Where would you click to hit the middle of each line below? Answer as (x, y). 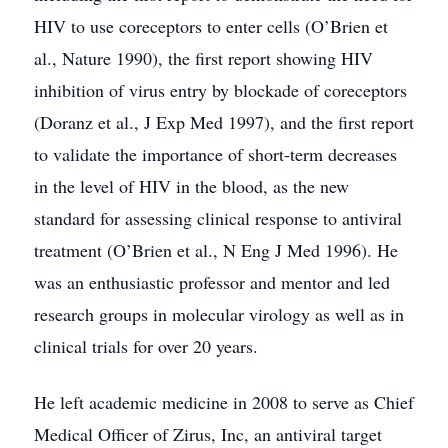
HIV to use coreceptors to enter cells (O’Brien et (211, 26)
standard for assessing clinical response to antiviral (218, 218)
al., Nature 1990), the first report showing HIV (203, 58)
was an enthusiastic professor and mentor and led (212, 282)
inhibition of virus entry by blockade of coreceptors (220, 90)
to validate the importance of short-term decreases (215, 154)
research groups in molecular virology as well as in (219, 314)
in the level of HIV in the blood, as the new (191, 186)
